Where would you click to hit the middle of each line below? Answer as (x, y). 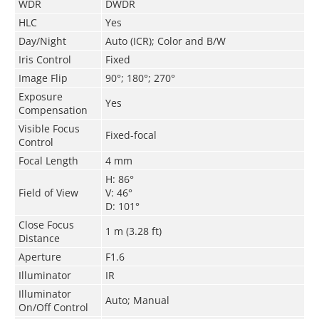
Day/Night (42, 41)
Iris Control (45, 59)
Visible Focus (49, 128)
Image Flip (43, 78)
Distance (39, 238)
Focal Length (48, 160)
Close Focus (46, 224)
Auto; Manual (137, 300)
